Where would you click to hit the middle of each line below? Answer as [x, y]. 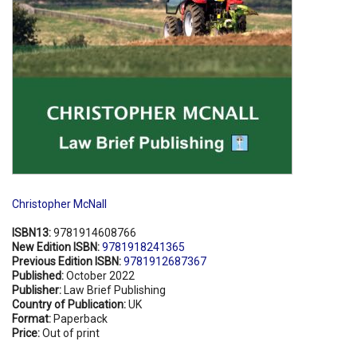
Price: [27, 333]
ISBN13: [33, 232]
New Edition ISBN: [57, 247]
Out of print [71, 333]
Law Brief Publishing [115, 290]
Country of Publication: [70, 304]
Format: [33, 318]
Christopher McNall [59, 204]
